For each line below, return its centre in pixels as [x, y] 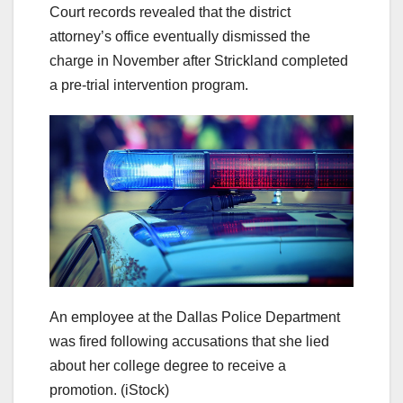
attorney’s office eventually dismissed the [180, 37]
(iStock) [145, 390]
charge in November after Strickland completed [199, 61]
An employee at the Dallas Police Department [195, 317]
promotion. [83, 390]
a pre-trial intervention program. [149, 85]
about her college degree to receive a [168, 365]
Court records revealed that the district [170, 13]
